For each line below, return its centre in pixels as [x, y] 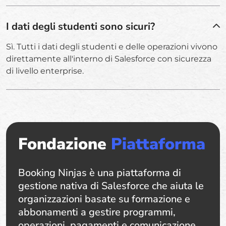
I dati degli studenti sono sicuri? [80, 26]
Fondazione [65, 144]
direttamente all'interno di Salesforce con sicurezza [109, 59]
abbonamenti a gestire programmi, [97, 212]
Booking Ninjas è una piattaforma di [100, 173]
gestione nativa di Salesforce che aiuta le [111, 186]
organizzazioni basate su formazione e [104, 199]
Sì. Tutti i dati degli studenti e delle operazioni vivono [112, 46]
